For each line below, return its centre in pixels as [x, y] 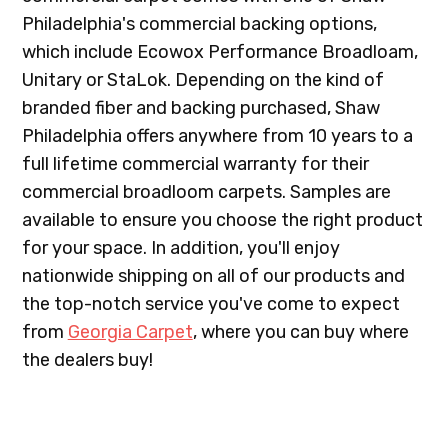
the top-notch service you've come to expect [210, 304]
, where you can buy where [300, 332]
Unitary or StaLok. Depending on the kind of [202, 80]
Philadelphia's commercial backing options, [199, 24]
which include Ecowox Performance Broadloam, [219, 52]
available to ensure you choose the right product [222, 220]
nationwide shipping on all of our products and [213, 276]
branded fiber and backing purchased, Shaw [200, 108]
